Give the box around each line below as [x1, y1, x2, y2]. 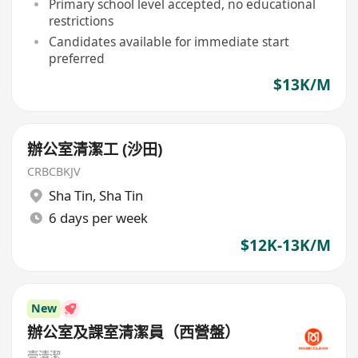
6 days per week [48, 209, 148, 228]
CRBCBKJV [27, 163, 82, 179]
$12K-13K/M [240, 234, 331, 256]
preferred [48, 49, 105, 67]
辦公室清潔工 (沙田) [27, 139, 163, 161]
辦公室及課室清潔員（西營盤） [27, 322, 241, 344]
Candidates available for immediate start [48, 32, 289, 50]
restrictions [48, 11, 113, 30]
